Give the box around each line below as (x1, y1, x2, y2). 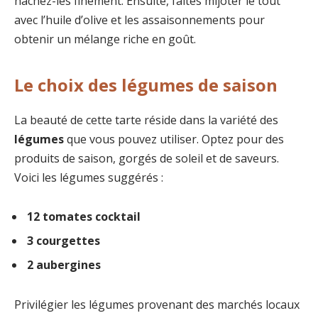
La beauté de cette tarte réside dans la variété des (14, 111, 278, 128)
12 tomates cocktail (27, 209, 141, 225)
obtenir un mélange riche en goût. (14, 31, 196, 48)
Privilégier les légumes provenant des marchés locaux (14, 297, 300, 313)
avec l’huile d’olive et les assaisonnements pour (14, 12, 265, 28)
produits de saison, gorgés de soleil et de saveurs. (14, 150, 279, 166)
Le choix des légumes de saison (14, 72, 278, 97)
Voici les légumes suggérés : (14, 169, 163, 185)
